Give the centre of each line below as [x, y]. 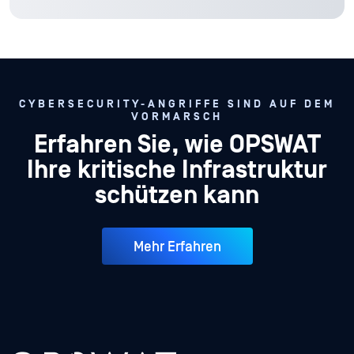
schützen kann [177, 196]
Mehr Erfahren [177, 247]
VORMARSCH [177, 117]
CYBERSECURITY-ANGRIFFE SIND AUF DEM [177, 105]
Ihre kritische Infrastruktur [177, 171]
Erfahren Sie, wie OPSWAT [177, 145]
